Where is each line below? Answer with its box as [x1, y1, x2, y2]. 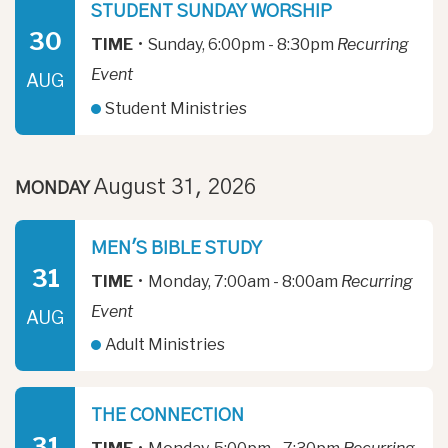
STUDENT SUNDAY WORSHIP [91, 2, 332, 21]
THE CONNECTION [91, 407, 244, 426]
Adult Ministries [102, 335, 226, 355]
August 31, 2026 [94, 175, 256, 198]
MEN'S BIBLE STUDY [91, 239, 262, 258]
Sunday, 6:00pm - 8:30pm [145, 34, 337, 54]
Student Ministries [102, 98, 248, 118]
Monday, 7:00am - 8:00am [145, 271, 341, 291]
